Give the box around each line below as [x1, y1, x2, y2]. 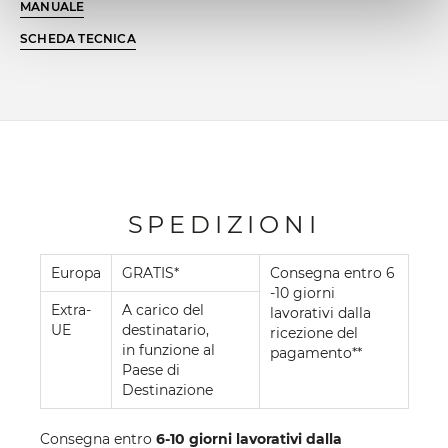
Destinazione [122, 380, 213, 399]
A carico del [122, 300, 204, 319]
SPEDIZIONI [127, 209, 321, 239]
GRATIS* [122, 263, 179, 282]
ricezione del [270, 323, 358, 342]
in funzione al [122, 340, 215, 359]
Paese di [122, 360, 180, 379]
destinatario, [122, 320, 209, 339]
